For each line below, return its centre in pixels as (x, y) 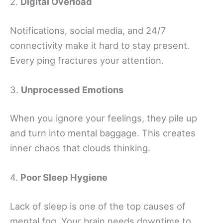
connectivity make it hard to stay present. (100, 45)
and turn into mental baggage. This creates (103, 133)
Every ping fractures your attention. (87, 60)
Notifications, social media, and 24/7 (88, 30)
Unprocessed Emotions (72, 89)
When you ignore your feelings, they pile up (104, 118)
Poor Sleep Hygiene (64, 177)
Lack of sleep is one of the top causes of (98, 206)
